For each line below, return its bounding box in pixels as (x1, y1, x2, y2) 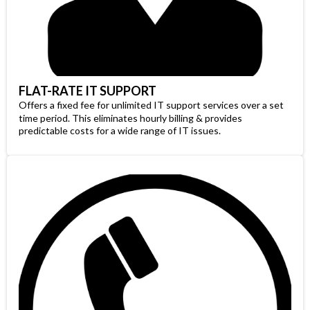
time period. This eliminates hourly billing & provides (19, 112, 242, 125)
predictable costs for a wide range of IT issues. (19, 125, 221, 137)
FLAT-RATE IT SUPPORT (19, 83, 156, 99)
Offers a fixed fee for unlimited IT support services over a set (19, 99, 284, 111)
